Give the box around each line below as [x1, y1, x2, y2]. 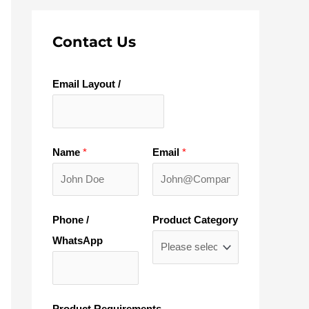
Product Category [152, 214, 238, 226]
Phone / [52, 214, 89, 226]
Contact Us [52, 33, 136, 50]
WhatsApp [52, 235, 103, 246]
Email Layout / [52, 78, 121, 90]
